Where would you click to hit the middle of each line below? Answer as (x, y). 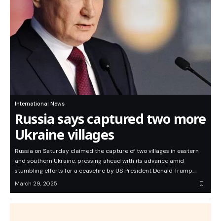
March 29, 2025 (36, 184)
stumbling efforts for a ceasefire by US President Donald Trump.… (106, 171)
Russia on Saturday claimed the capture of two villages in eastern (107, 151)
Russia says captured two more (110, 119)
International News (40, 104)
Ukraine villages (65, 135)
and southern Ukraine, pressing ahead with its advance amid (99, 161)
